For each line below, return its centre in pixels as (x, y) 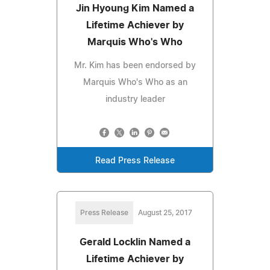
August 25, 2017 (165, 212)
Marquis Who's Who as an (135, 82)
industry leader (135, 99)
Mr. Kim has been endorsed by (135, 65)
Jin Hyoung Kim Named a (135, 8)
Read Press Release (135, 161)
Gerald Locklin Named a (135, 242)
